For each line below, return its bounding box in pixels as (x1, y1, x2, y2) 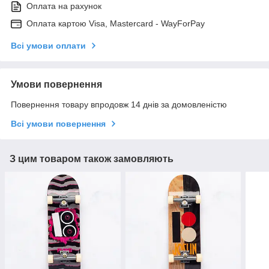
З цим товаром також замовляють (10, 154, 174, 165)
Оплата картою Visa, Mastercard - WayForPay (26, 19, 205, 29)
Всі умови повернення (11, 119, 106, 129)
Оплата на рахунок (26, 1, 101, 11)
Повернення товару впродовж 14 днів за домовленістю (11, 100, 227, 110)
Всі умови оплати (11, 41, 86, 51)
